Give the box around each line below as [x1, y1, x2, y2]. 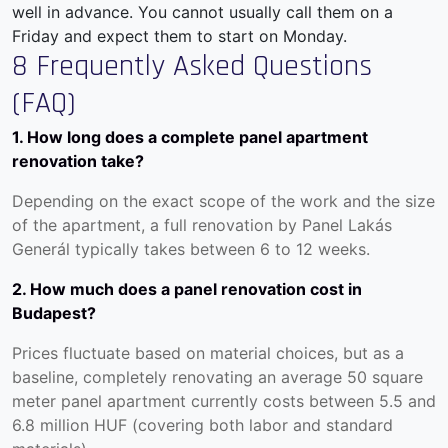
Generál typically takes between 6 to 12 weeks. [12, 239, 370, 260]
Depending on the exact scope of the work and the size [12, 191, 435, 212]
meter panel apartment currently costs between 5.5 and [12, 391, 436, 412]
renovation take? [12, 151, 144, 172]
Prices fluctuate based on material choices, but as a [12, 343, 404, 364]
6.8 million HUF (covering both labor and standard [12, 415, 393, 436]
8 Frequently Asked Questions [12, 47, 372, 86]
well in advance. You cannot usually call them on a [12, 2, 393, 23]
